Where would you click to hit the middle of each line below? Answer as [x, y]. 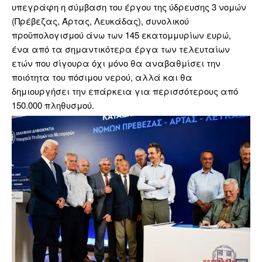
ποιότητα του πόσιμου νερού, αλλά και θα [102, 77]
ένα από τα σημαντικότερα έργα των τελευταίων [121, 49]
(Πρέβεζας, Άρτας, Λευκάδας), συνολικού [100, 21]
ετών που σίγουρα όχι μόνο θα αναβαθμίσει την [116, 63]
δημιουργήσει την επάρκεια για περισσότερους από [125, 91]
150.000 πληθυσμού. [53, 105]
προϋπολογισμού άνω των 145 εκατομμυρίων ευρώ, [121, 35]
